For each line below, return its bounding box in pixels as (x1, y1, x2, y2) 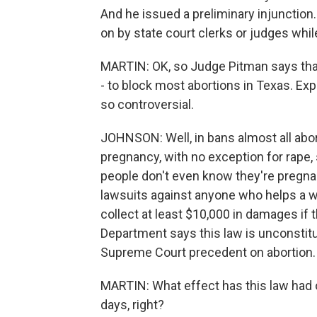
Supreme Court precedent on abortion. (100, 245, 316, 260)
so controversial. (100, 97, 194, 113)
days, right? (100, 297, 164, 313)
